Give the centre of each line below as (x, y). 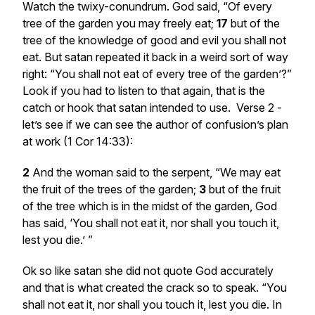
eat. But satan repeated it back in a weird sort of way (155, 57)
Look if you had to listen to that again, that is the (144, 91)
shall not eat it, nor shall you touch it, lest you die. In (152, 304)
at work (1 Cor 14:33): (78, 141)
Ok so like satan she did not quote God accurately (148, 271)
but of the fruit (245, 189)
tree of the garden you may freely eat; (120, 23)
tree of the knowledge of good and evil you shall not (154, 40)
